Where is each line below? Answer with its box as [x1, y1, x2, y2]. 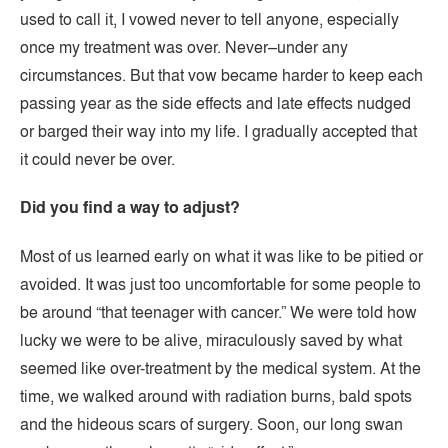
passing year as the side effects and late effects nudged [20, 92, 411, 114]
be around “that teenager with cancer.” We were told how [20, 301, 417, 323]
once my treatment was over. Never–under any [20, 36, 348, 58]
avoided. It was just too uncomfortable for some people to [20, 273, 421, 295]
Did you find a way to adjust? [20, 196, 240, 219]
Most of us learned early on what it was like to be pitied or [20, 245, 423, 267]
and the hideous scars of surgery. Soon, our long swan [20, 413, 403, 435]
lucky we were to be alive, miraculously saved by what [20, 329, 402, 351]
